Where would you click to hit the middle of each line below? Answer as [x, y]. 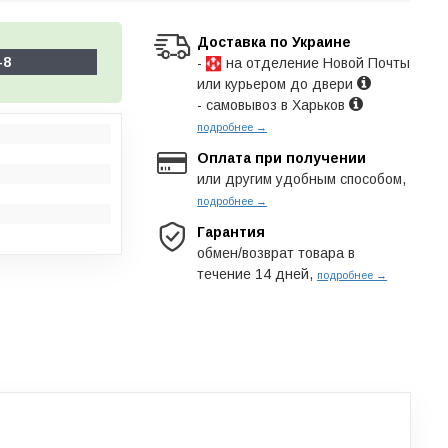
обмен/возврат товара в [276, 253]
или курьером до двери [277, 84]
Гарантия [231, 232]
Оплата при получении [282, 158]
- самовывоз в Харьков [273, 105]
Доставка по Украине [274, 42]
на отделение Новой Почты [316, 63]
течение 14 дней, [257, 274]
